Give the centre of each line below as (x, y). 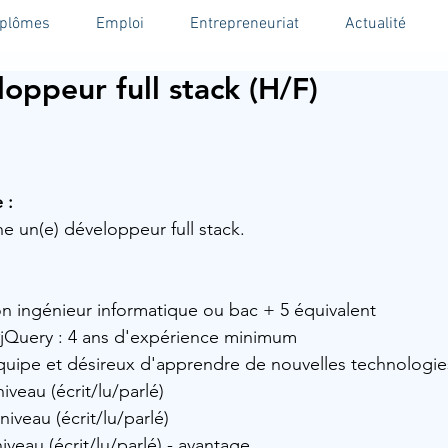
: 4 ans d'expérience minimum (175, 337)
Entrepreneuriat (244, 24)
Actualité (375, 24)
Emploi (120, 24)
